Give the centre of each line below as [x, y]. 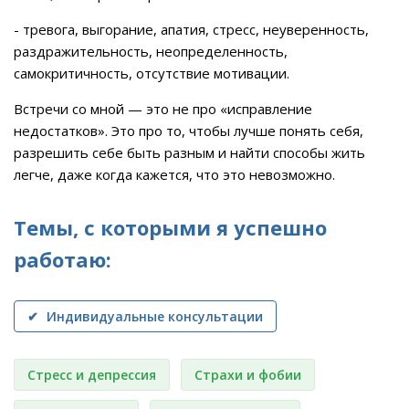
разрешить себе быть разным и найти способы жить [189, 152]
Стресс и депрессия [92, 374]
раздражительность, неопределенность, [151, 51]
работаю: [63, 260]
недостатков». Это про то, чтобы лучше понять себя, [189, 131]
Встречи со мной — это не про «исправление [163, 109]
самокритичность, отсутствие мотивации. [152, 73]
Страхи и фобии [248, 374]
